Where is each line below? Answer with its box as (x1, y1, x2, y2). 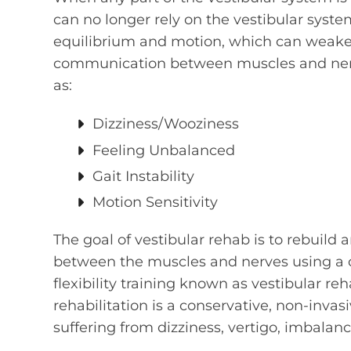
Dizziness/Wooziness (92, 115, 239, 133)
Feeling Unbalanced (92, 141, 235, 159)
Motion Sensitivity (92, 194, 218, 212)
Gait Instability (92, 168, 194, 185)
